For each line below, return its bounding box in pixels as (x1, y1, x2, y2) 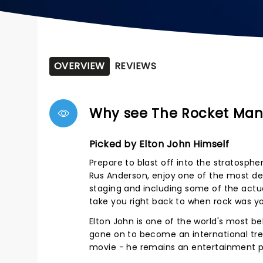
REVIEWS (114, 59, 157, 73)
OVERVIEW (54, 59, 105, 73)
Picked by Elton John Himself (89, 137, 230, 151)
